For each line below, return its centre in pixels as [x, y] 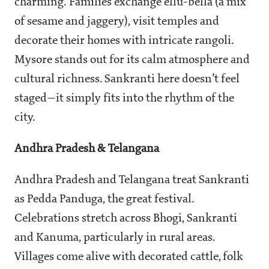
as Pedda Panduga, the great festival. [104, 199]
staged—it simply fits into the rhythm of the [124, 98]
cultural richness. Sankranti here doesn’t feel [127, 79]
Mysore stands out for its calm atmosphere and [132, 60]
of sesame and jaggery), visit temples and [117, 21]
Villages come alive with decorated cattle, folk [129, 257]
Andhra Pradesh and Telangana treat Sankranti [132, 180]
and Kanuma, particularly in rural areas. [115, 237]
